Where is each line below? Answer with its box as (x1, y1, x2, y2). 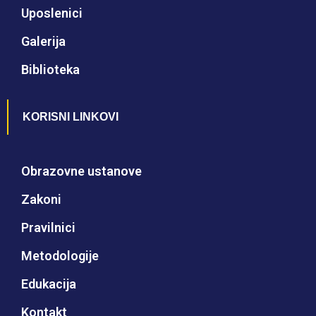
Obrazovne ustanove (21, 164, 142, 179)
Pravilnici (21, 220, 75, 236)
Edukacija (21, 276, 76, 292)
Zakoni (21, 192, 61, 207)
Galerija (21, 34, 66, 49)
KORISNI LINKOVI (23, 111, 119, 123)
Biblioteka (21, 62, 80, 78)
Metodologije (21, 248, 99, 264)
